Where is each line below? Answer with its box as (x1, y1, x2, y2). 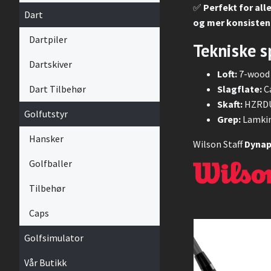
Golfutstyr (24, 108, 68, 120)
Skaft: (217, 98, 243, 111)
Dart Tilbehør (29, 83, 86, 95)
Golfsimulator (24, 232, 83, 244)
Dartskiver (29, 58, 72, 70)
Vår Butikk (24, 256, 67, 269)
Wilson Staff (193, 138, 244, 151)
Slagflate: (217, 83, 262, 96)
